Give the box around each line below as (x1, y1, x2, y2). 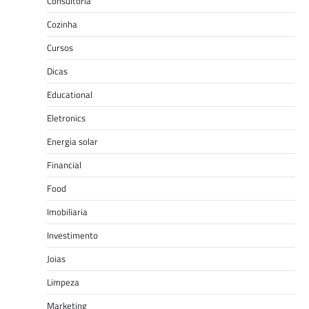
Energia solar (47, 134, 98, 149)
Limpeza (47, 275, 79, 290)
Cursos (47, 41, 73, 55)
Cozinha (47, 17, 77, 32)
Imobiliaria (47, 205, 88, 219)
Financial (47, 158, 81, 172)
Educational (47, 88, 92, 102)
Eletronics (47, 111, 86, 126)
